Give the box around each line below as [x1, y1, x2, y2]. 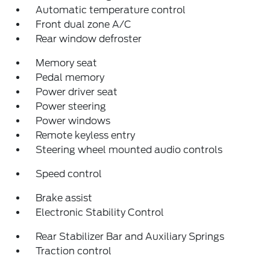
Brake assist [36, 192, 93, 204]
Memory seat [36, 57, 98, 69]
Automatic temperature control [36, 4, 186, 16]
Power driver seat [36, 86, 118, 98]
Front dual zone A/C [36, 19, 132, 30]
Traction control [36, 245, 112, 257]
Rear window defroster [36, 33, 142, 45]
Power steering [36, 101, 107, 112]
